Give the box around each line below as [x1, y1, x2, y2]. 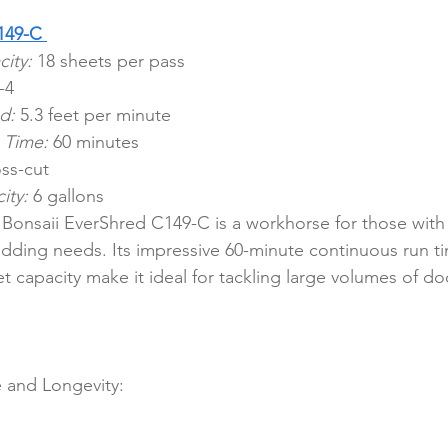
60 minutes [48, 131, 139, 154]
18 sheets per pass [32, 50, 185, 73]
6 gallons [28, 185, 104, 208]
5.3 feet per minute [15, 104, 171, 127]
